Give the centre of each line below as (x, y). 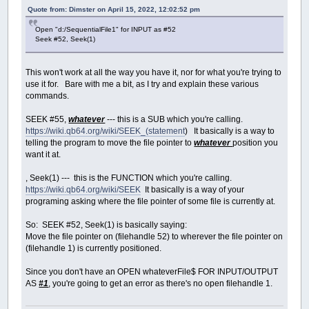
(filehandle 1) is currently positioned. (94, 248)
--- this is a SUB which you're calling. (175, 119)
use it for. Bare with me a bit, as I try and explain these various (142, 84)
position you (256, 142)
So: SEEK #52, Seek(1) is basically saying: (107, 225)
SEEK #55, (47, 119)
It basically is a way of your (193, 189)
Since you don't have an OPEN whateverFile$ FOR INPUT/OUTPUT (152, 271)
